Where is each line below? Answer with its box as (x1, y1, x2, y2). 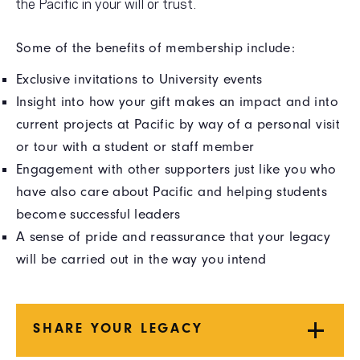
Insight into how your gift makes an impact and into (16, 92, 338, 109)
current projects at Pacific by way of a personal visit (16, 115, 340, 132)
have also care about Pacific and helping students (16, 182, 328, 199)
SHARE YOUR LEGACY (33, 319, 203, 336)
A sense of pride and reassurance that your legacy (16, 227, 331, 244)
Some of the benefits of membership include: (16, 39, 296, 55)
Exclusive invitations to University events (16, 70, 263, 87)
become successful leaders (16, 205, 181, 222)
